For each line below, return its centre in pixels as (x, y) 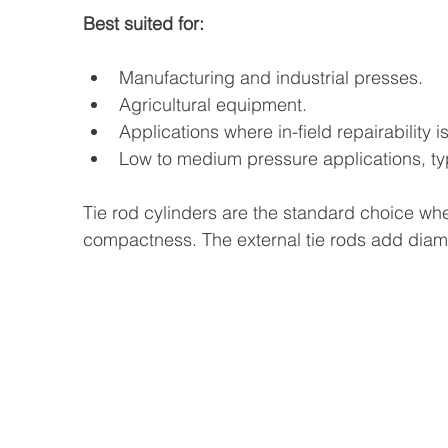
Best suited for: (143, 23)
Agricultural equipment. (213, 104)
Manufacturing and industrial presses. (271, 77)
